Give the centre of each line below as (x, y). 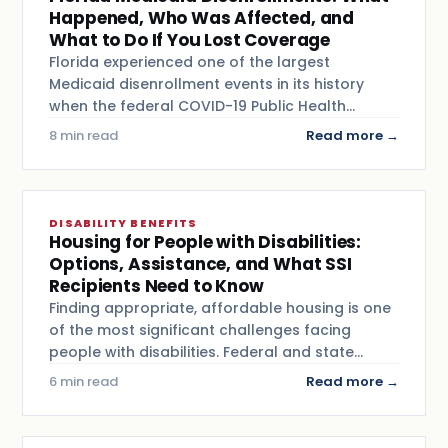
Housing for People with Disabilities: (205, 242)
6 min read (84, 382)
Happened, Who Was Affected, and (202, 18)
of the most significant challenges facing (200, 330)
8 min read (84, 136)
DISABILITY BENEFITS (123, 223)
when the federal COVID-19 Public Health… (202, 106)
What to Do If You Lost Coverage (190, 40)
